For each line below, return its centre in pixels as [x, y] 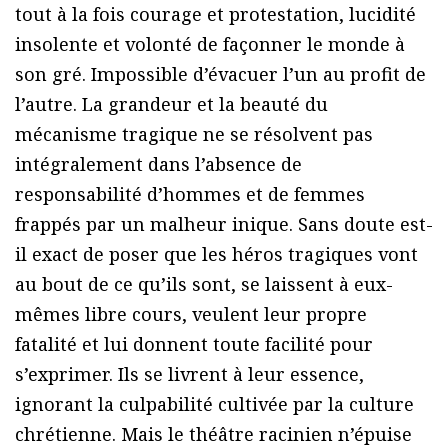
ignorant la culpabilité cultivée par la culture [214, 403]
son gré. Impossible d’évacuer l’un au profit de [220, 73]
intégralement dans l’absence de [158, 163]
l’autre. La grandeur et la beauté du [171, 103]
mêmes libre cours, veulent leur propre [191, 313]
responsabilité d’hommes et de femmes [190, 193]
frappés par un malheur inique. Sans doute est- [224, 223]
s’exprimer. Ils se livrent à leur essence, [189, 373]
